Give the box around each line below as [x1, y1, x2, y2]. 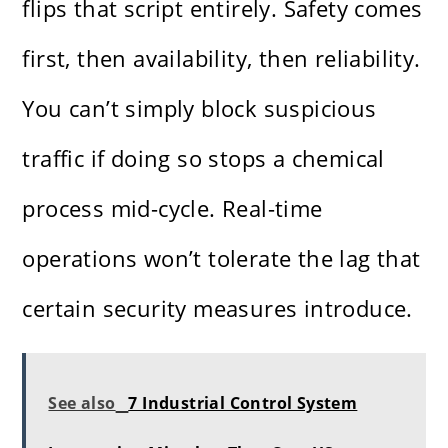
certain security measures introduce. [22, 293, 413, 324]
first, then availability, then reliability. [22, 43, 421, 74]
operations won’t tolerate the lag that [22, 243, 421, 274]
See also [48, 392, 116, 415]
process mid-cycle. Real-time [22, 193, 323, 224]
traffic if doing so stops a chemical [22, 143, 385, 174]
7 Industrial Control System [128, 392, 358, 415]
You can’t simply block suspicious [22, 93, 377, 124]
